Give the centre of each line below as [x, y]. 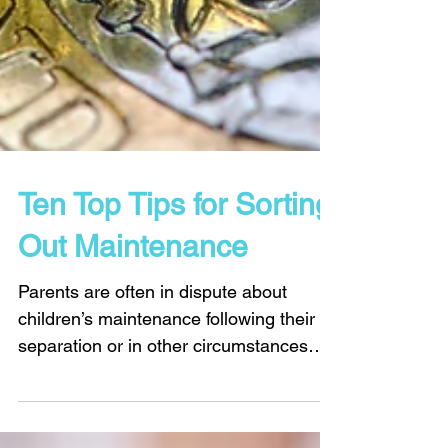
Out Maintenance [133, 326]
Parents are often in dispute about [152, 371]
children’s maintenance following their [166, 398]
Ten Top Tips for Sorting [175, 284]
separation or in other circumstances [163, 425]
